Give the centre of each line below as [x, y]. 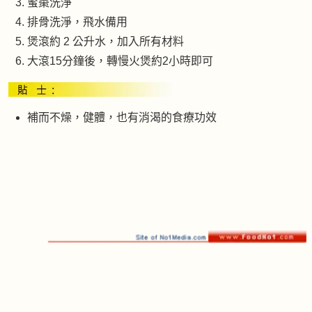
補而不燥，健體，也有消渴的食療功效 [122, 117]
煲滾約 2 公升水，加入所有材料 [106, 41]
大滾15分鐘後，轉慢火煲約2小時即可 [120, 61]
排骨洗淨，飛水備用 [77, 22]
